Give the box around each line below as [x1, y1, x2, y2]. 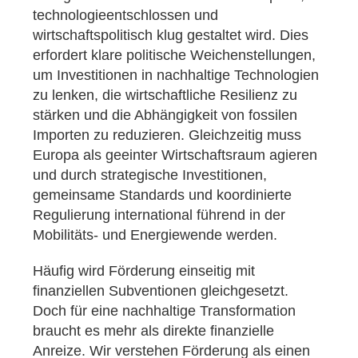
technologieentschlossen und [33, 7, 218, 24]
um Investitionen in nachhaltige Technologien [33, 67, 319, 84]
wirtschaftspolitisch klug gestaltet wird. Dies [33, 27, 308, 44]
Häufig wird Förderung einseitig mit [33, 263, 255, 280]
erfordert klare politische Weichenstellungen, [33, 47, 316, 64]
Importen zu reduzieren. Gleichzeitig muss [33, 127, 301, 144]
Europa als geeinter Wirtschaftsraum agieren [33, 147, 317, 164]
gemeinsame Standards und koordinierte [33, 187, 292, 204]
